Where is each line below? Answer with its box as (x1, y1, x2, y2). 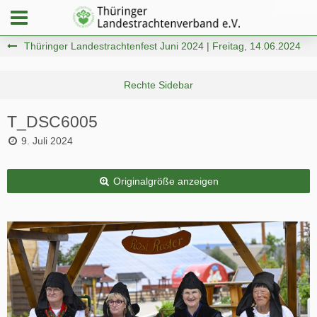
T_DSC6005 (7, 113, 98, 131)
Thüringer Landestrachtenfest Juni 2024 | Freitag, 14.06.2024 (24, 40, 301, 52)
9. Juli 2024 (21, 135, 73, 146)
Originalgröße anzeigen (113, 175, 219, 187)
